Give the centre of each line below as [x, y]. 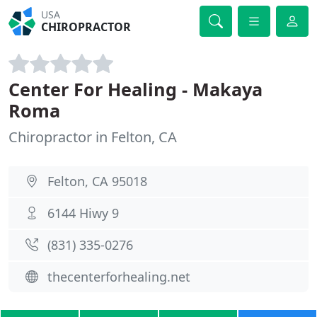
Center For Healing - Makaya [136, 89]
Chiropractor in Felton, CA [93, 137]
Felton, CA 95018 [97, 181]
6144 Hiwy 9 [83, 213]
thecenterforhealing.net [119, 277]
